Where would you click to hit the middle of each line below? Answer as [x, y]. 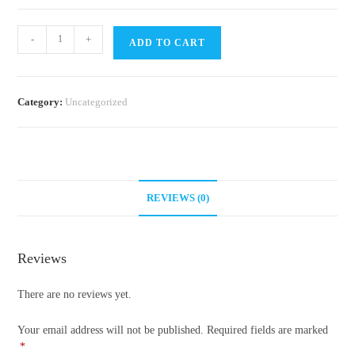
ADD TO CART [168, 42]
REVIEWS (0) [177, 198]
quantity [35, 74]
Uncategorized [97, 101]
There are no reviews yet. [75, 294]
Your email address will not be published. [111, 330]
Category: [42, 101]
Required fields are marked [268, 330]
